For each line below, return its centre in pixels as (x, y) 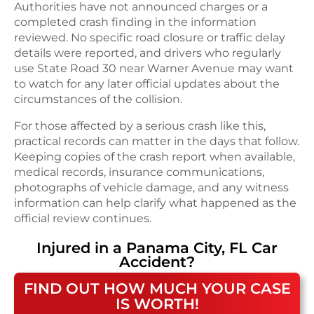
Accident (153, 261)
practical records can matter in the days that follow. (157, 141)
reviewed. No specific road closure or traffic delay (150, 37)
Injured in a (81, 247)
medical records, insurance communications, (139, 172)
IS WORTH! (157, 303)
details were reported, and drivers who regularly (148, 53)
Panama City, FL (187, 247)
